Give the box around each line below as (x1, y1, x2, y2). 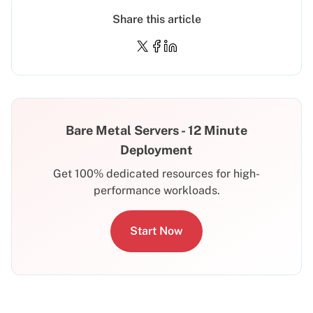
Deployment (120, 143, 193, 158)
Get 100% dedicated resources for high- (53, 167, 260, 181)
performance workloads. (93, 184, 220, 198)
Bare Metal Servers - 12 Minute (66, 123, 247, 138)
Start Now (130, 224, 183, 238)
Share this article (112, 13, 201, 27)
